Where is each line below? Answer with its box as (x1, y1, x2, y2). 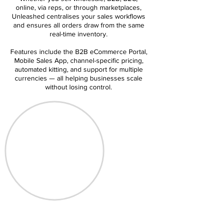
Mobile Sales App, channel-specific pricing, (14, 56, 143, 64)
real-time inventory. (50, 29, 108, 38)
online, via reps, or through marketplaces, (16, 3, 141, 11)
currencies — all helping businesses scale (15, 74, 142, 82)
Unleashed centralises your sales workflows (12, 12, 145, 20)
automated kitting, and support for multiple (14, 65, 143, 73)
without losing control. (45, 82, 112, 91)
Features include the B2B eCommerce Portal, (10, 47, 147, 55)
